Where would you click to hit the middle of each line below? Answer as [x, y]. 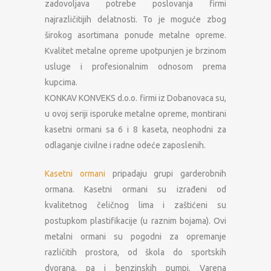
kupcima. [61, 82]
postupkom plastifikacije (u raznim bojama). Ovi [135, 221]
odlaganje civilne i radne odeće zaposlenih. [125, 145]
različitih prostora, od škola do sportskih [135, 252]
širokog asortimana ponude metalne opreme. [135, 35]
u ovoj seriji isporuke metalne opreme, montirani [135, 114]
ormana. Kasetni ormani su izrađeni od [135, 189]
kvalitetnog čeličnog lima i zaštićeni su [135, 205]
